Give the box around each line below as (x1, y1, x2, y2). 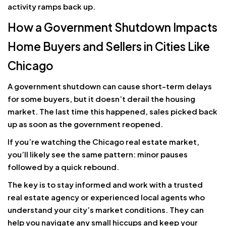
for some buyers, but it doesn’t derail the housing (8, 93, 195, 103)
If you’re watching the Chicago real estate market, (8, 136, 199, 146)
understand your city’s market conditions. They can (8, 204, 204, 214)
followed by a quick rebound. (8, 161, 119, 172)
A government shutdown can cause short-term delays (8, 81, 212, 91)
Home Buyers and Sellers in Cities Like (8, 39, 210, 54)
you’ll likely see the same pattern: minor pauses (8, 149, 188, 159)
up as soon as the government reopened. (8, 119, 163, 129)
